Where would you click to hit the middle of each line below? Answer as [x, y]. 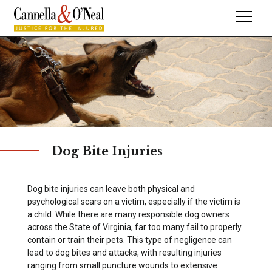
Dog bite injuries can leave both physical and [111, 189]
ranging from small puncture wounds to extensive [122, 265]
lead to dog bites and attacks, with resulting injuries [124, 252]
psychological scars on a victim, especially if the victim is [134, 201]
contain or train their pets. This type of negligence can [129, 240]
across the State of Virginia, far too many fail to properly [134, 227]
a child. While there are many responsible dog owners [128, 214]
